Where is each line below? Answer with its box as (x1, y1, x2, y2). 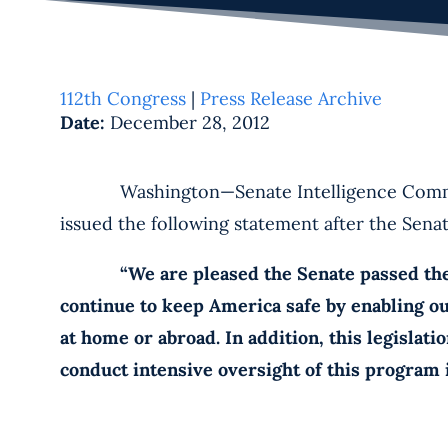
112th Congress (60, 86, 186, 110)
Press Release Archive (200, 86, 382, 110)
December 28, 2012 (110, 111, 270, 135)
